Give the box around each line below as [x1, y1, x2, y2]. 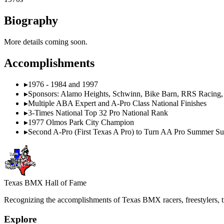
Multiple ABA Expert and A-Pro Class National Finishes [28, 99, 206, 108]
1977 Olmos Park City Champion [28, 118, 134, 127]
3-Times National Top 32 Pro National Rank [28, 108, 168, 117]
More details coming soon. [4, 37, 87, 46]
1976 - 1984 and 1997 [28, 80, 98, 89]
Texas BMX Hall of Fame [4, 178, 86, 187]
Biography [4, 13, 58, 27]
